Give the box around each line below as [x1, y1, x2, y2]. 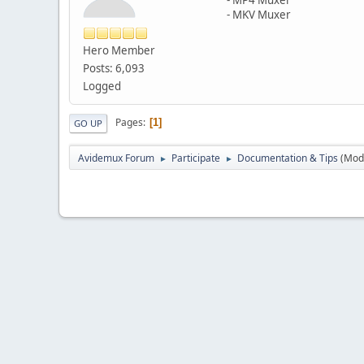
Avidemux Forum [78, 150, 154, 165]
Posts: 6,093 [83, 60, 145, 76]
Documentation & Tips [237, 150, 338, 165]
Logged [83, 78, 121, 93]
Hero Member [83, 42, 155, 58]
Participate [171, 150, 220, 165]
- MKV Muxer [227, 6, 291, 22]
